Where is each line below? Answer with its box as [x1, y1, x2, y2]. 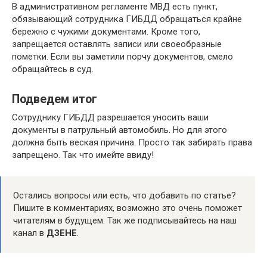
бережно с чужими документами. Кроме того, [12, 26, 200, 37]
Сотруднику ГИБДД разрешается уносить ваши [12, 112, 209, 123]
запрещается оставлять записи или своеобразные [12, 39, 222, 49]
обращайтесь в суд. [12, 64, 94, 74]
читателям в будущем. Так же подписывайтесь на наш [13, 215, 237, 226]
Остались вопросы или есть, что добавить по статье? [13, 190, 236, 201]
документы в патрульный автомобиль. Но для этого [12, 125, 227, 135]
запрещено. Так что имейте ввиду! [12, 150, 154, 160]
